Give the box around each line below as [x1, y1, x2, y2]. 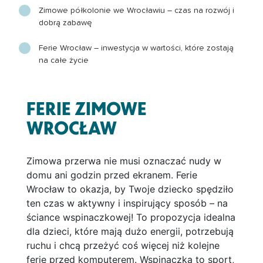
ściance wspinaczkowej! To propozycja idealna [26, 211, 235, 223]
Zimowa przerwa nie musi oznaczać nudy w [26, 154, 221, 167]
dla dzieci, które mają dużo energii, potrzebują [26, 225, 234, 237]
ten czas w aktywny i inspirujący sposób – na [26, 197, 228, 209]
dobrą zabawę [39, 18, 93, 27]
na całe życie [39, 56, 89, 65]
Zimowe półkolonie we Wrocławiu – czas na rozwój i [39, 6, 235, 15]
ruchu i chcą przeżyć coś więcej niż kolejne [26, 239, 220, 251]
